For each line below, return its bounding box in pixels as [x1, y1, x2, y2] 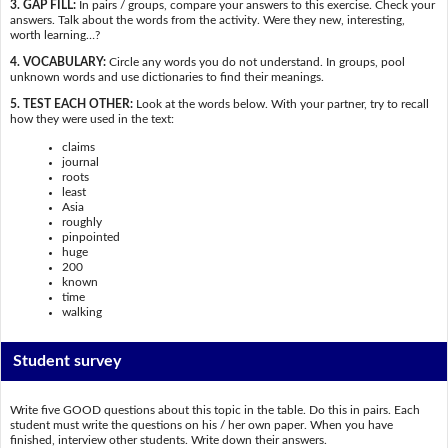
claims [62, 140, 96, 153]
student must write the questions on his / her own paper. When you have [9, 418, 393, 431]
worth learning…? [9, 28, 100, 41]
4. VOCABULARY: [9, 55, 106, 68]
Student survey [13, 353, 122, 370]
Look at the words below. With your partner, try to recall [132, 98, 429, 111]
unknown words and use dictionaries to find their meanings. [9, 70, 324, 83]
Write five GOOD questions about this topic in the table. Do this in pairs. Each [9, 403, 420, 416]
